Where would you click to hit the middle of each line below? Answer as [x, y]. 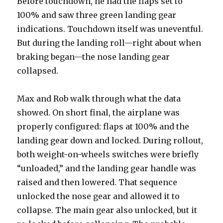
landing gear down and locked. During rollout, [110, 140]
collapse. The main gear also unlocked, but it [107, 210]
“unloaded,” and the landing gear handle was [107, 168]
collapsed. [38, 70]
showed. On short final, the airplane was [99, 112]
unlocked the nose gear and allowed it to [99, 196]
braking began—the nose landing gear [94, 56]
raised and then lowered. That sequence [97, 182]
